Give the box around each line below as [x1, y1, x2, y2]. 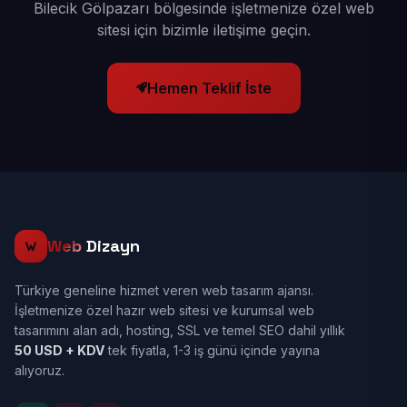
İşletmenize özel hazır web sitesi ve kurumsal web [15, 303, 314, 318]
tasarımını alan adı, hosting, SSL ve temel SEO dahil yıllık [15, 323, 345, 338]
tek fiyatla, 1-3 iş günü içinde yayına [104, 342, 320, 358]
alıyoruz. [15, 362, 65, 378]
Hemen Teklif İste [146, 79, 272, 97]
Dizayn [82, 235, 140, 256]
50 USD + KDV [15, 342, 104, 358]
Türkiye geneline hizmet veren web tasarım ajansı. [15, 283, 313, 298]
